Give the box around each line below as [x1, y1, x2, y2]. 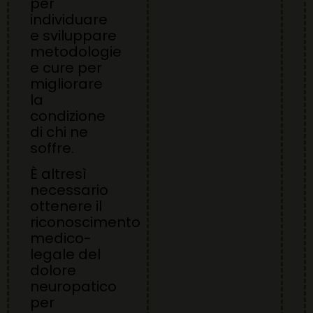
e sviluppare [30, 25, 117, 45]
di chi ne [30, 122, 88, 142]
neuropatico [30, 277, 117, 296]
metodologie [30, 41, 122, 61]
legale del [30, 245, 101, 264]
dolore [30, 261, 76, 280]
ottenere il [30, 196, 102, 216]
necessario [30, 180, 108, 200]
